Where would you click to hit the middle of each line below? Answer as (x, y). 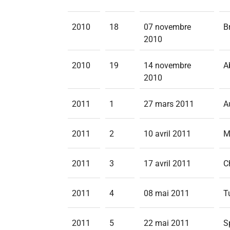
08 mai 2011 (167, 193)
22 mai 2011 (167, 223)
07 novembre (167, 27)
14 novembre (167, 65)
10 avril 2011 (167, 134)
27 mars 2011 (169, 104)
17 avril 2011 (167, 164)
